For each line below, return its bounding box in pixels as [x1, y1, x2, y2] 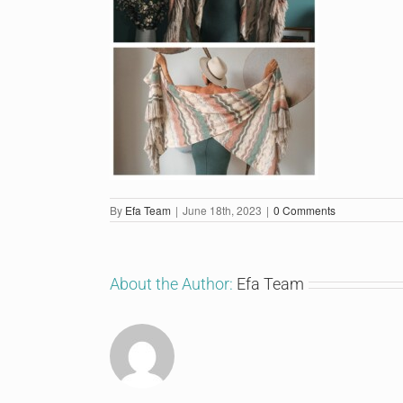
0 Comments [273, 202, 336, 218]
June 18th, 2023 [183, 202, 262, 218]
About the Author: [110, 274, 237, 293]
